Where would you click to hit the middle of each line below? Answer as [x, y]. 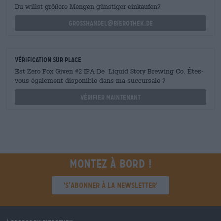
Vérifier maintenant [110, 97]
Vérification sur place [48, 60]
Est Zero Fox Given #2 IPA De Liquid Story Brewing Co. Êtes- [109, 71]
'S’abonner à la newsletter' [110, 185]
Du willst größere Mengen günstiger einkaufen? [88, 7]
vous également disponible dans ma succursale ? [90, 81]
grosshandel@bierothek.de [110, 23]
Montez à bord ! [110, 164]
